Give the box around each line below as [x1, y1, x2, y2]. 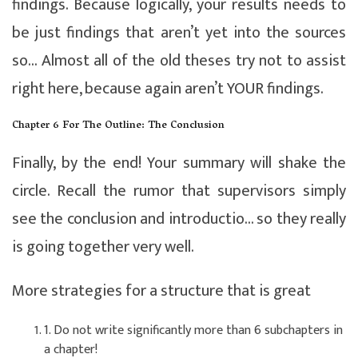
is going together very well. [12, 233, 194, 261]
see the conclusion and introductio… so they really [12, 205, 346, 233]
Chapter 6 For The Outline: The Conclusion [12, 115, 225, 136]
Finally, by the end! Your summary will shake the [12, 149, 346, 177]
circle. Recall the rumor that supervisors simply [12, 177, 346, 205]
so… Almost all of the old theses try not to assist [12, 46, 346, 74]
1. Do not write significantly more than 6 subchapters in [44, 319, 343, 341]
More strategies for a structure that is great [12, 276, 311, 304]
